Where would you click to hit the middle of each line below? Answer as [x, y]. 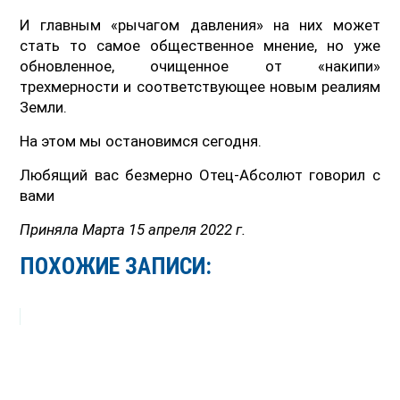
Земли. [44, 107]
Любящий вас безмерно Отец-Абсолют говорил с [200, 175]
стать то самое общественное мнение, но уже [200, 45]
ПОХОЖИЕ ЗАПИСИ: [116, 266]
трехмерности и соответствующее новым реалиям [200, 86]
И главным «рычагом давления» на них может [200, 25]
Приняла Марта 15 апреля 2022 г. [133, 229]
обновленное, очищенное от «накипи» [200, 66]
